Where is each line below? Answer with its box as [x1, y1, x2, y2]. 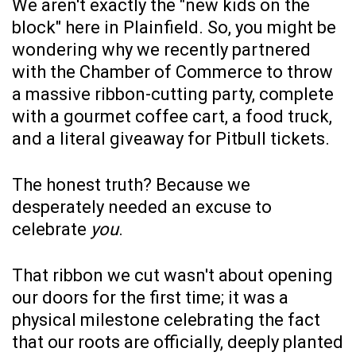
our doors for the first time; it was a [12, 288, 288, 308]
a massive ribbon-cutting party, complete [12, 84, 334, 105]
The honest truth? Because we [12, 175, 250, 195]
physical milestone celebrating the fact [12, 310, 320, 331]
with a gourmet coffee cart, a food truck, [12, 106, 332, 127]
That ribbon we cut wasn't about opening [12, 265, 333, 286]
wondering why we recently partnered [12, 40, 311, 60]
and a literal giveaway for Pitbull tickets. [12, 129, 330, 149]
